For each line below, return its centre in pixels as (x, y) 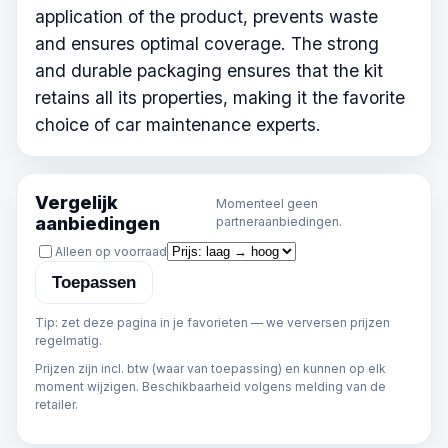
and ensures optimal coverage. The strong (207, 44)
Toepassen (94, 282)
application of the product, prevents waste (206, 17)
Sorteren (59, 250)
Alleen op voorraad (111, 251)
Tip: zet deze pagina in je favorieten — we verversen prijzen (212, 323)
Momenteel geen (266, 204)
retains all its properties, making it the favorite (220, 98)
